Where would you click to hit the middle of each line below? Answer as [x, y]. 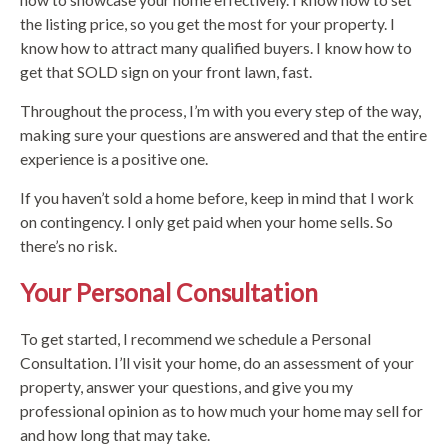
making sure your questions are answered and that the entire [223, 134]
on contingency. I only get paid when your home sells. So [206, 221]
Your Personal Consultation [169, 292]
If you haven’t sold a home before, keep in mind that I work [217, 197]
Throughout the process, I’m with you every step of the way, [220, 110]
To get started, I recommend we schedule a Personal [195, 339]
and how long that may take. [115, 435]
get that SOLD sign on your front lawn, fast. [166, 71]
